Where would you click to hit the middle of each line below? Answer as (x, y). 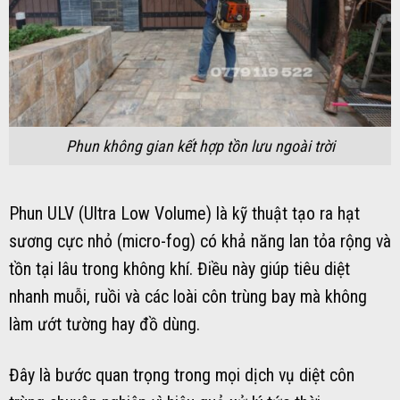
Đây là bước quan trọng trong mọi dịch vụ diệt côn (182, 376)
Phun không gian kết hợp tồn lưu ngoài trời (200, 146)
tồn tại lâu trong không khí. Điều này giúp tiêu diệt (179, 270)
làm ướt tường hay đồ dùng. (104, 325)
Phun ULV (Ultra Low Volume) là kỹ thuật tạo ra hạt (184, 214)
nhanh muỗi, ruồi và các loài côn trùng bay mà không (188, 297)
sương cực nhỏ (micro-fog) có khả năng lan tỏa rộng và (200, 242)
